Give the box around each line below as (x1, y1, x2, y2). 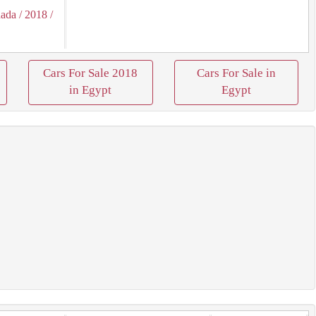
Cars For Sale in (196, 66, 276, 80)
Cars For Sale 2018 (43, 66, 138, 80)
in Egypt (69, 83, 112, 97)
